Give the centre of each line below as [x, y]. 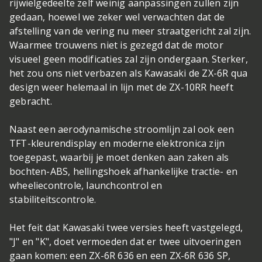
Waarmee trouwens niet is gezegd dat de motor [116, 45]
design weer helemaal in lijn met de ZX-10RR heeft [121, 87]
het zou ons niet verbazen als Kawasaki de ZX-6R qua [129, 73]
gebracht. [31, 101]
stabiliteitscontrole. [54, 200]
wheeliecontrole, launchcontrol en [86, 186]
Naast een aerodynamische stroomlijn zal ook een [122, 130]
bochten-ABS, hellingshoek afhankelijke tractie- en [124, 172]
